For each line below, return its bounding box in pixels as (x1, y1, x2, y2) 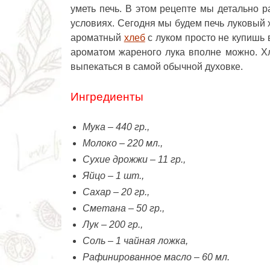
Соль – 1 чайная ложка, (83, 235, 188, 246)
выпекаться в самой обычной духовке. (71, 61, 243, 72)
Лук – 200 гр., (83, 219, 143, 230)
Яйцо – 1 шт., (83, 170, 144, 181)
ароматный (71, 32, 124, 43)
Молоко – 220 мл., (83, 137, 163, 148)
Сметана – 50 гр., (83, 202, 165, 213)
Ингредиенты (71, 90, 143, 103)
